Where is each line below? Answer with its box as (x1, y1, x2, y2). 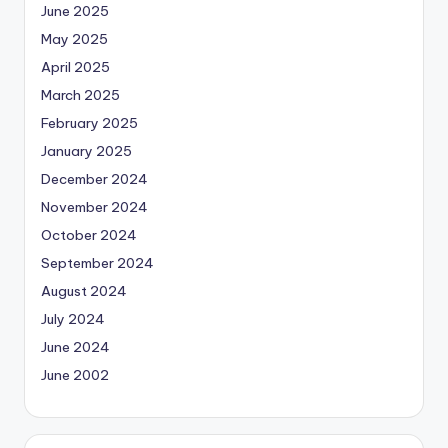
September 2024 (41, 254, 154, 273)
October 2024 (41, 226, 137, 245)
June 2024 (41, 338, 110, 357)
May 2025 (41, 30, 108, 49)
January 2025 (41, 142, 132, 161)
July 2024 (41, 310, 105, 329)
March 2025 (41, 86, 120, 105)
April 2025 (41, 58, 110, 77)
